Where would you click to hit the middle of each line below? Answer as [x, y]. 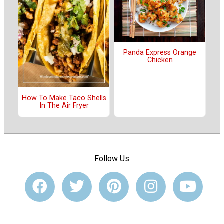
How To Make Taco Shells [64, 98]
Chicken [160, 60]
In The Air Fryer [64, 106]
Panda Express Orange [160, 53]
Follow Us [112, 158]
